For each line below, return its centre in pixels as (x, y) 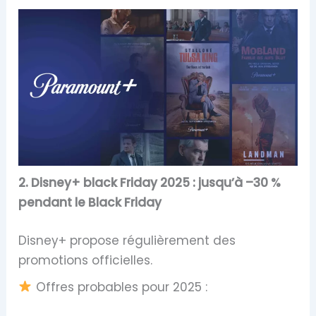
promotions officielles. (86, 260)
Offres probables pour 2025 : (120, 287)
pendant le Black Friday (90, 203)
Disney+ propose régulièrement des (127, 240)
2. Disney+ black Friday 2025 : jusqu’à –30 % (150, 183)
